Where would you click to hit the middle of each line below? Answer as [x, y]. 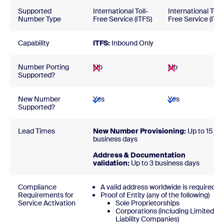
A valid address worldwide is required [158, 187]
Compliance [37, 187]
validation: [111, 163]
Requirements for [46, 195]
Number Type [39, 19]
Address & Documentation [139, 155]
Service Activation [47, 203]
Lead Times [36, 131]
